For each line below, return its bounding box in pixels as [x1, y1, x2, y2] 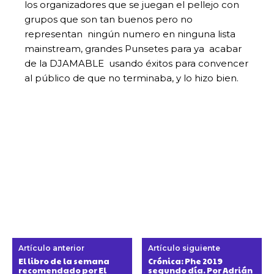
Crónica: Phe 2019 [148, 255, 223, 267]
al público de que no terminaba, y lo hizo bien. [24, 72, 239, 84]
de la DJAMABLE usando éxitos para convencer [24, 57, 248, 69]
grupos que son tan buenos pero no [24, 13, 193, 25]
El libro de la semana [18, 255, 109, 267]
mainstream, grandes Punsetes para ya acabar [24, 42, 242, 54]
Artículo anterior [18, 243, 84, 253]
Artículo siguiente [148, 243, 221, 253]
